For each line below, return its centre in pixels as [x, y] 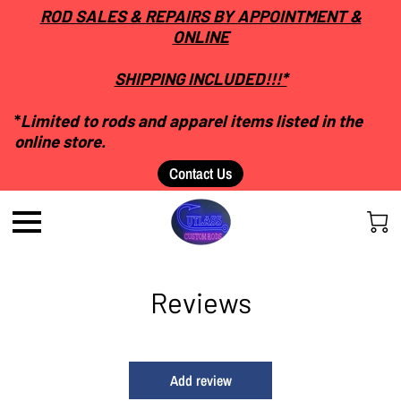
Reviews [200, 302]
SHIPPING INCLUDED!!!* [200, 78]
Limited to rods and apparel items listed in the [192, 120]
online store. [60, 141]
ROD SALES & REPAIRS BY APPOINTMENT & [200, 16]
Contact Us [200, 174]
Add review [200, 380]
